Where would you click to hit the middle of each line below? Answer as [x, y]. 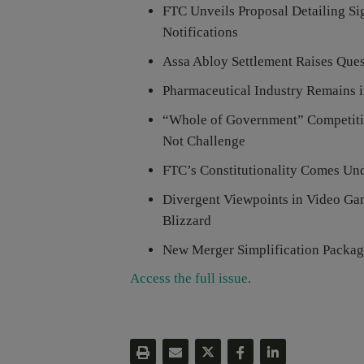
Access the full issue [189, 279]
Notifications [200, 32]
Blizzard [187, 221]
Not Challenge [204, 141]
